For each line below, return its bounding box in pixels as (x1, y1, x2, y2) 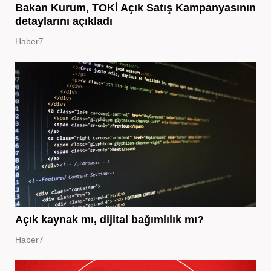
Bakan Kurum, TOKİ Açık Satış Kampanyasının (15, 1, 256, 14)
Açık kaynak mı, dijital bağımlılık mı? (15, 213, 204, 226)
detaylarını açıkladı (15, 15, 113, 27)
